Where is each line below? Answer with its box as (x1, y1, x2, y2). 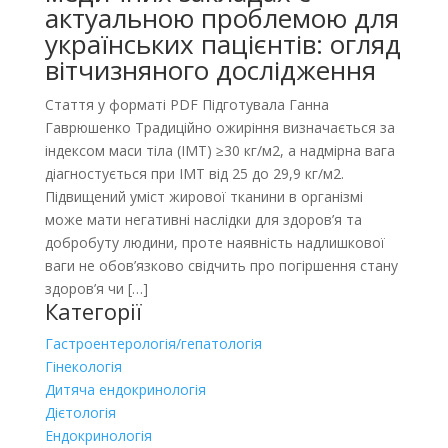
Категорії (44, 296, 142, 326)
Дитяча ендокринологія (44, 380, 206, 399)
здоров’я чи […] (44, 279, 148, 298)
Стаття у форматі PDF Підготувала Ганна (44, 95, 329, 114)
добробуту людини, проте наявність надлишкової (44, 233, 385, 252)
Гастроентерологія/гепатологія (44, 334, 262, 353)
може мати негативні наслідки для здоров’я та (44, 210, 362, 229)
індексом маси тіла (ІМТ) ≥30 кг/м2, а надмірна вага (44, 141, 395, 160)
